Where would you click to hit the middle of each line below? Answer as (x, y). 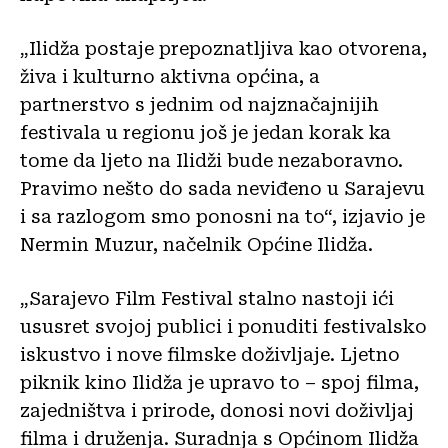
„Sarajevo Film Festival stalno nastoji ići (207, 298)
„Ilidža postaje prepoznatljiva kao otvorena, (223, 48)
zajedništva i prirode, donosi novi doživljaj (217, 410)
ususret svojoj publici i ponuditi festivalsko (223, 326)
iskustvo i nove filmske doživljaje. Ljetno (210, 354)
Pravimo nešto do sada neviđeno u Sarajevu (222, 188)
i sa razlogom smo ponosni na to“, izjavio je (222, 216)
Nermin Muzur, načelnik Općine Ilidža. (196, 244)
